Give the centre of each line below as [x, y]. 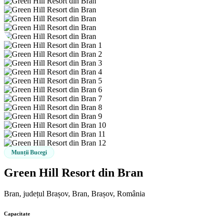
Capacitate [17, 213]
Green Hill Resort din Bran [74, 172]
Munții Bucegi [29, 152]
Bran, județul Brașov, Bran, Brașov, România [74, 193]
